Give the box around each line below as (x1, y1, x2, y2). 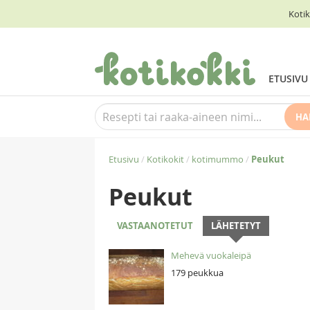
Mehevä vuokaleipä (171, 249, 251, 262)
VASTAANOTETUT (117, 219, 193, 232)
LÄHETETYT (211, 219, 261, 232)
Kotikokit (147, 153, 184, 165)
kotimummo (192, 153, 244, 165)
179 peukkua (171, 266, 224, 279)
